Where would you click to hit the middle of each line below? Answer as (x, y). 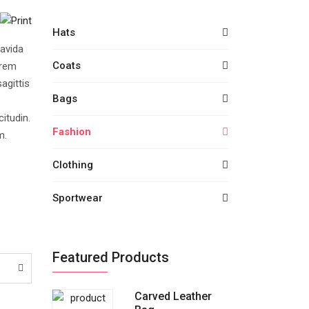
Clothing (73, 165)
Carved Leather (173, 297)
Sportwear (78, 198)
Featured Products (111, 258)
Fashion (72, 132)
